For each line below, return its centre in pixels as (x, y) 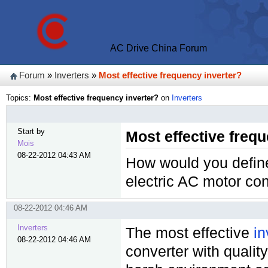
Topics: (20, 98)
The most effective (189, 232)
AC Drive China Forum (159, 48)
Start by (31, 131)
